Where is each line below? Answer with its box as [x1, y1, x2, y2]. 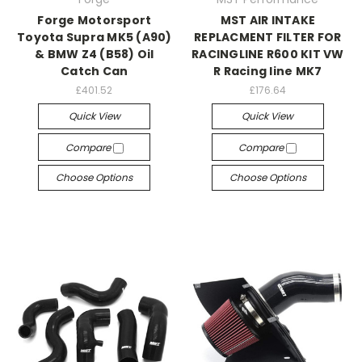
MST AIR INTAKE [220, 12, 315, 28]
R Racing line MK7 [213, 63, 322, 79]
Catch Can [61, 63, 128, 79]
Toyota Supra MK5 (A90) [17, 29, 172, 45]
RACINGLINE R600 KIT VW [192, 46, 344, 62]
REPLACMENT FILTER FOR [194, 29, 342, 45]
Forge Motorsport [37, 12, 152, 28]
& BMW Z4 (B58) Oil [35, 46, 154, 62]
